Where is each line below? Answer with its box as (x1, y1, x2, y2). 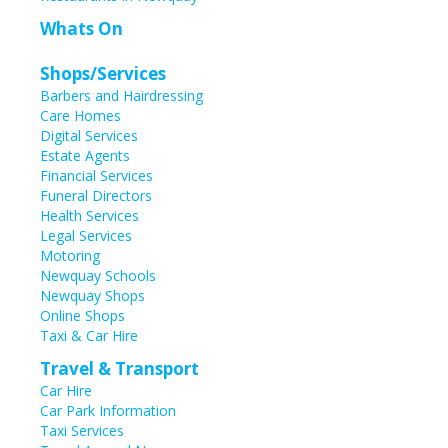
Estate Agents (40, 146, 130, 166)
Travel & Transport (40, 357, 199, 381)
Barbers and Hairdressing (40, 86, 203, 106)
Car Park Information (40, 401, 176, 421)
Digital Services (40, 126, 138, 146)
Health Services (40, 206, 139, 226)
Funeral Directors (40, 186, 152, 206)
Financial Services (40, 166, 153, 186)
